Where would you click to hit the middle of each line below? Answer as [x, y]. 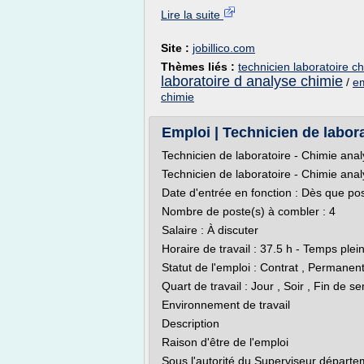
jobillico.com [224, 48]
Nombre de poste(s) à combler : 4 [249, 211]
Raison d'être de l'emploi [225, 342]
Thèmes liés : [199, 67]
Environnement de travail [226, 305]
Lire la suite [192, 15]
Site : [177, 48]
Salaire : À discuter [210, 230]
